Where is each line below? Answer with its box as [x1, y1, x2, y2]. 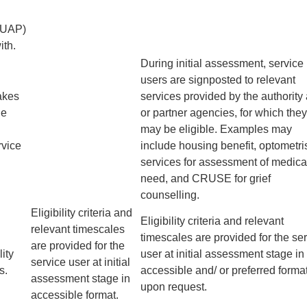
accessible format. [31, 289, 119, 302]
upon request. [140, 281, 207, 293]
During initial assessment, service [140, 58, 304, 70]
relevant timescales [31, 223, 125, 236]
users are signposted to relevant [140, 74, 295, 86]
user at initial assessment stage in [140, 248, 304, 260]
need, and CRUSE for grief [140, 173, 271, 185]
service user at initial [31, 256, 130, 269]
